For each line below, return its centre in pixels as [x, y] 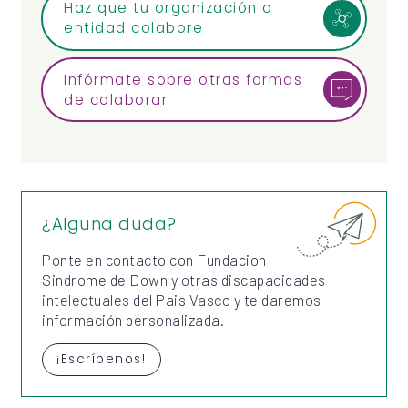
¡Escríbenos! [102, 360]
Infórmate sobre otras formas [184, 79]
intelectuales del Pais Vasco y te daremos [182, 300]
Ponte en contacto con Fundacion [154, 260]
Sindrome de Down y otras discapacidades [184, 280]
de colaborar [116, 99]
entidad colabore [134, 28]
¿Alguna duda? [109, 224]
